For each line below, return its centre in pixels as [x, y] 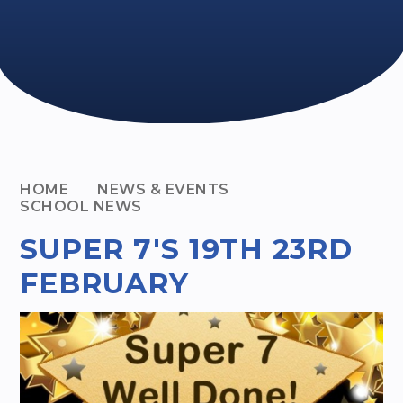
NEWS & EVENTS [163, 190]
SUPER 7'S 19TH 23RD [187, 250]
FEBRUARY [104, 284]
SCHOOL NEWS [81, 207]
